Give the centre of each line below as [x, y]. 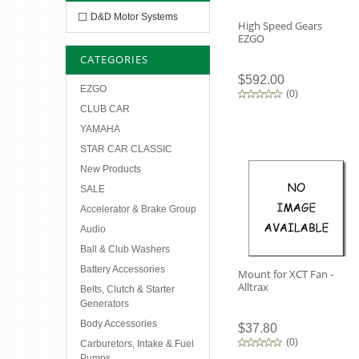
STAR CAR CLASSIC [126, 149]
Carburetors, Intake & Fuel [137, 344]
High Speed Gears [280, 26]
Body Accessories [119, 324]
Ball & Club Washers [125, 249]
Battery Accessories [123, 269]
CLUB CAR [105, 109]
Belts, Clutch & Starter [127, 289]
